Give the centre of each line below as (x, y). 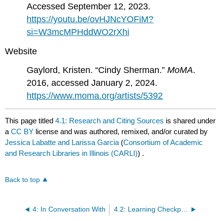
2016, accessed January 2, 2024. (92, 83)
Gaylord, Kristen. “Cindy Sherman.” (97, 70)
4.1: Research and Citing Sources (110, 120)
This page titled (30, 120)
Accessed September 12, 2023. (89, 6)
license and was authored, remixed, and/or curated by (122, 131)
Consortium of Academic (163, 142)
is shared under (190, 120)
